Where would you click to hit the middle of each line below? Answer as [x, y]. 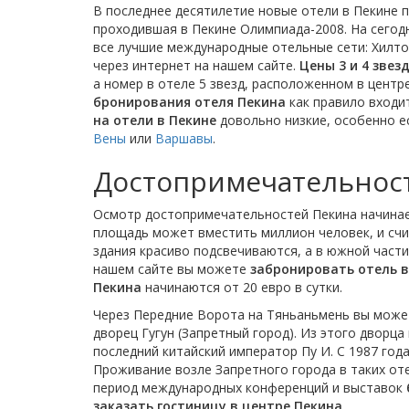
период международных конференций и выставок [250, 388]
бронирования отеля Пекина [189, 102]
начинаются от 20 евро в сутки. [242, 287]
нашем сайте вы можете [172, 269]
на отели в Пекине [155, 120]
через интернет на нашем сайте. [196, 65]
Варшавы [184, 138]
